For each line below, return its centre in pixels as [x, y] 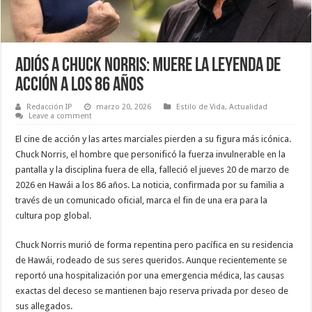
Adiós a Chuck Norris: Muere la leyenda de [148, 66]
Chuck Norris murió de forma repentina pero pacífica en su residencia [155, 244]
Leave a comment [61, 116]
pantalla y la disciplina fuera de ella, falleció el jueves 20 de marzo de [153, 169]
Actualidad [249, 107]
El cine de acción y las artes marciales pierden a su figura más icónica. [154, 139]
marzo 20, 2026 [124, 107]
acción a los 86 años [80, 85]
